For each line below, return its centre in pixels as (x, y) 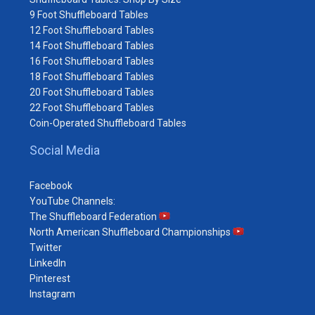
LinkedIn (48, 263)
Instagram (52, 294)
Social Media (65, 150)
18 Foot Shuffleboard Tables (92, 76)
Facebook (51, 185)
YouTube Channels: (72, 201)
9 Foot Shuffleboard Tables (89, 14)
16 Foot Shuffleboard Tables (92, 61)
